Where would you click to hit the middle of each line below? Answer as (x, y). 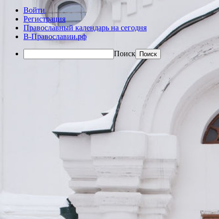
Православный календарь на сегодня (85, 28)
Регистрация (44, 19)
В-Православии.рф (55, 37)
